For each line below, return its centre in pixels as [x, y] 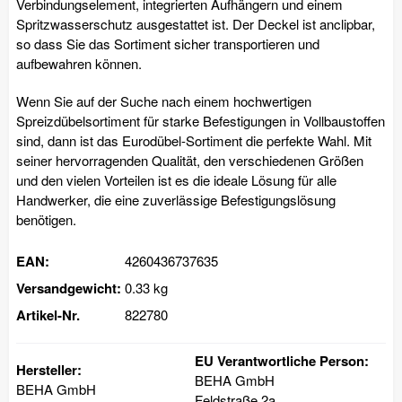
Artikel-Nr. [48, 315]
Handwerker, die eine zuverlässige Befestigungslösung [176, 199]
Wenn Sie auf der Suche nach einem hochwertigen [164, 100]
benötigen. [46, 219]
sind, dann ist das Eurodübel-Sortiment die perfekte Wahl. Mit [194, 140]
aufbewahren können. [79, 63]
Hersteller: [49, 369]
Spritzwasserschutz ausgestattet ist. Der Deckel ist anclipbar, [196, 23]
